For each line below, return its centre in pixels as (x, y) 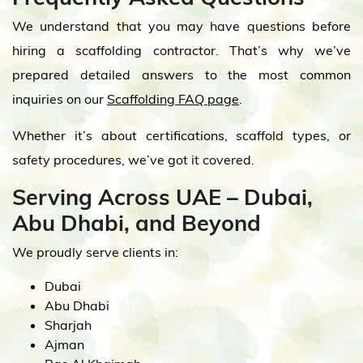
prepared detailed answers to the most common (181, 75)
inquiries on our (60, 99)
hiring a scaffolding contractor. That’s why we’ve (181, 50)
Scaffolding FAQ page (173, 99)
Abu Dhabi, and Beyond (137, 223)
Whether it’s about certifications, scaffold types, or (181, 135)
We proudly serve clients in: (95, 252)
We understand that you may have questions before (181, 26)
